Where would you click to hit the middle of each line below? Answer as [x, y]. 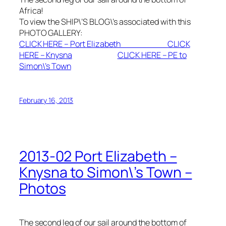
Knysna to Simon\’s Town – [106, 173]
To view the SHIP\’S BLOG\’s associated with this [105, 22]
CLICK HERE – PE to [152, 55]
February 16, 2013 [46, 100]
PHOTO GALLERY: [51, 33]
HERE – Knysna [46, 55]
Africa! [32, 11]
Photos [43, 189]
